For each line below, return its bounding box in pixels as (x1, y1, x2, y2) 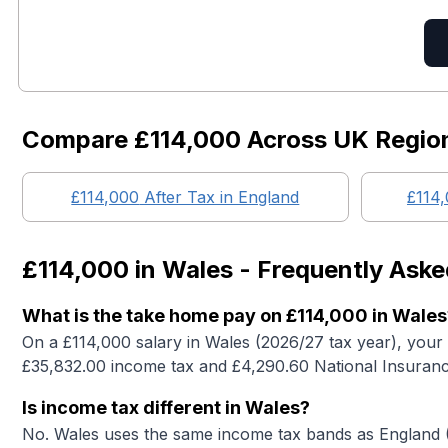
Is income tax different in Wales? (22, 397, 310, 418)
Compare (22, 125, 134, 154)
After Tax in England (139, 187, 300, 207)
